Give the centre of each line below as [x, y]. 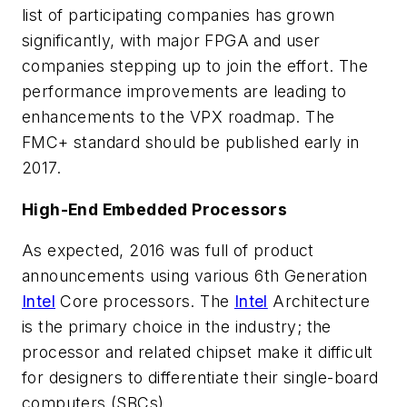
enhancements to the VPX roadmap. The [179, 117]
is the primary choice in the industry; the [177, 327]
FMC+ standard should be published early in [191, 143]
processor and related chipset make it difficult [198, 352]
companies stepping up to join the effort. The [195, 66]
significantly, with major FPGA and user [171, 41]
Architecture [319, 302]
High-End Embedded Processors [155, 209]
